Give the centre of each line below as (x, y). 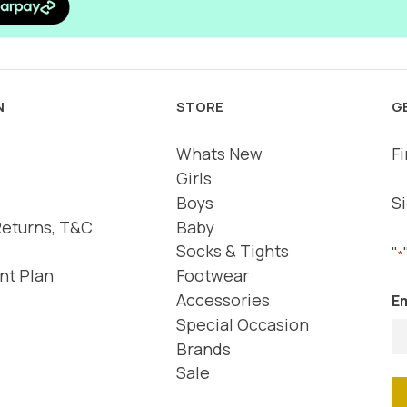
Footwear (212, 276)
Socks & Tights (232, 251)
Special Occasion (242, 324)
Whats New (219, 154)
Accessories (223, 299)
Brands (203, 348)
